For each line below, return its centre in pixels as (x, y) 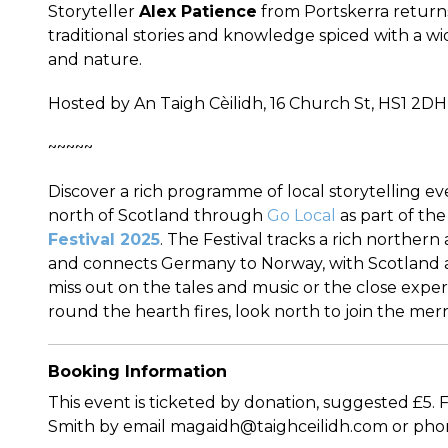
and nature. (95, 59)
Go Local (301, 215)
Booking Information (137, 371)
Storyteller (93, 11)
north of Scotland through (157, 215)
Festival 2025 (104, 239)
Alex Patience (198, 11)
